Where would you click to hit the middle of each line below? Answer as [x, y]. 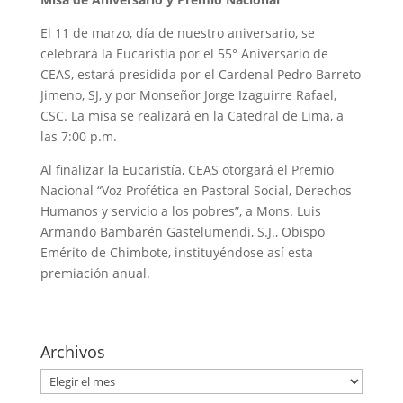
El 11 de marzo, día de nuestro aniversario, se [177, 33]
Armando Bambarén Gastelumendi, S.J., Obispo [182, 232]
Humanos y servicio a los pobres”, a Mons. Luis [180, 211]
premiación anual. [95, 273]
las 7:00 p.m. [78, 137]
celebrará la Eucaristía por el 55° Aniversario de [184, 54]
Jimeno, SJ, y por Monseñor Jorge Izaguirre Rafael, [188, 95]
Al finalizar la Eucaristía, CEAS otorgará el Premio [187, 170]
